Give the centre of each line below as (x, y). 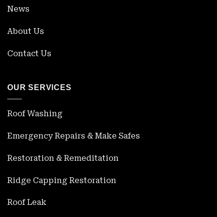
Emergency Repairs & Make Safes (74, 136)
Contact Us (29, 53)
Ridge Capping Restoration (62, 180)
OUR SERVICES (39, 87)
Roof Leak (27, 202)
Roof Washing (35, 114)
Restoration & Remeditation (63, 158)
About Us (26, 31)
